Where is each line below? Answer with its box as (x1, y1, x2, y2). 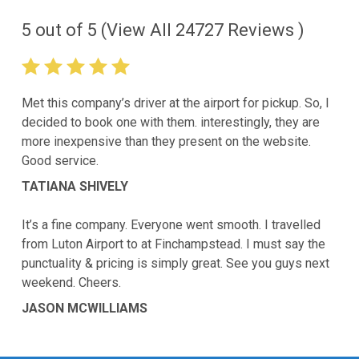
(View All (96, 20, 175, 41)
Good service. (21, 153, 99, 169)
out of (30, 20, 87, 41)
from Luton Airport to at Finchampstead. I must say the (21, 236, 325, 252)
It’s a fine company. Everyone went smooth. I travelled (21, 217, 321, 233)
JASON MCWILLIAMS (21, 301, 147, 317)
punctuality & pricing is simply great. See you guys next (21, 256, 329, 272)
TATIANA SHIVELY (21, 179, 128, 195)
